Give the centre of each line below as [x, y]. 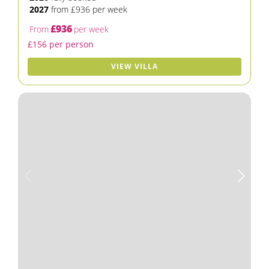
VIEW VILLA [134, 66]
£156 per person [61, 44]
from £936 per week [88, 9]
